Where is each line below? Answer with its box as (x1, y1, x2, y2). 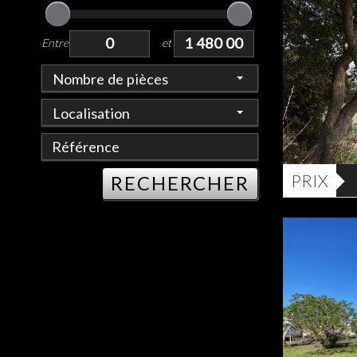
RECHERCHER (111, 172, 249, 195)
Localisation (53, 104, 130, 123)
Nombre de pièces (53, 70, 168, 88)
